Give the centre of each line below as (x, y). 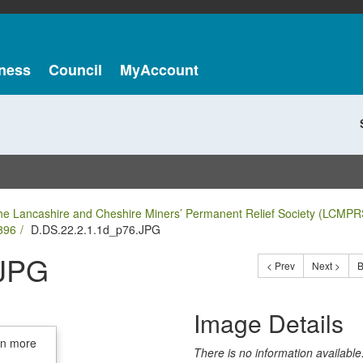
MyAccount (159, 70)
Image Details (269, 323)
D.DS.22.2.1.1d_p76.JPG (96, 229)
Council (75, 70)
